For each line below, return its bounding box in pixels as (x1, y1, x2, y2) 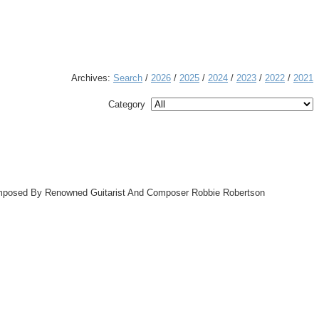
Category (108, 99, 151, 110)
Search (113, 73, 142, 83)
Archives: (71, 73, 113, 83)
